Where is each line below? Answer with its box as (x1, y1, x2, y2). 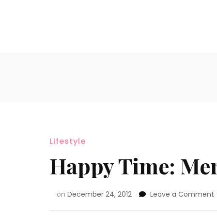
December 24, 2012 (67, 189, 132, 199)
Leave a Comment (150, 189, 214, 199)
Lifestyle (49, 136, 86, 147)
